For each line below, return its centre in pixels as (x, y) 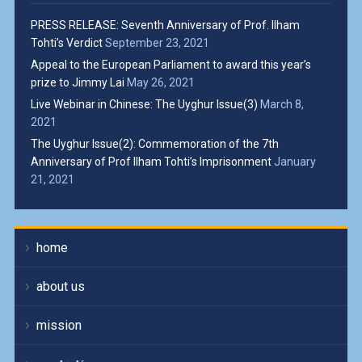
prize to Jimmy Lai (77, 82)
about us (60, 286)
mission (59, 325)
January (295, 161)
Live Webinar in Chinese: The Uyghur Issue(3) (144, 104)
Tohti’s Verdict (66, 42)
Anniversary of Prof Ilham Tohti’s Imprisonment (151, 161)
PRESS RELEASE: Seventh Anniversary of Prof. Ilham (165, 25)
